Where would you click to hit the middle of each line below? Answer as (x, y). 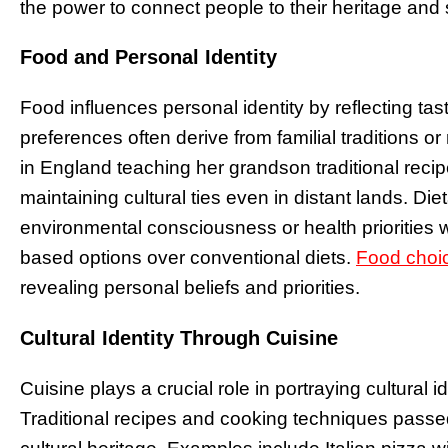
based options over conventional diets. (185, 258)
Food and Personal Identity (148, 57)
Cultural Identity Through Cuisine (179, 338)
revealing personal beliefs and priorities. (190, 288)
